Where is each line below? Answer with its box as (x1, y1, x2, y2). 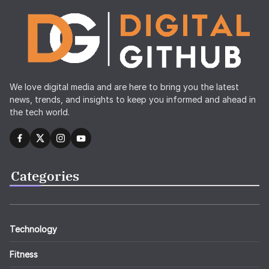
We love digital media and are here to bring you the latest (10, 82, 239, 92)
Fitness (10, 249, 38, 260)
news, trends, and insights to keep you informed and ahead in (10, 94, 256, 105)
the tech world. (10, 107, 70, 118)
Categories (11, 167, 79, 185)
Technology (10, 224, 57, 235)
